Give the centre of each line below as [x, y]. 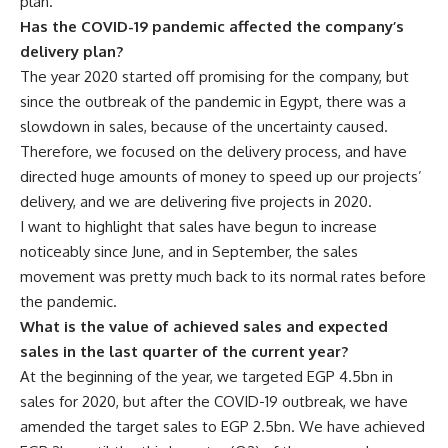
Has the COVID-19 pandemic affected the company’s [212, 26]
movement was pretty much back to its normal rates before [223, 276]
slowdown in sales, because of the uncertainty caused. [204, 126]
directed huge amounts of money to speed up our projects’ [221, 176]
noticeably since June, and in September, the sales [189, 251]
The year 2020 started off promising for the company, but [214, 76]
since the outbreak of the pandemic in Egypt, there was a [213, 101]
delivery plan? [71, 51]
